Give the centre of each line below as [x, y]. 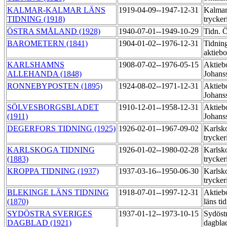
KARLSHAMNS [36, 65]
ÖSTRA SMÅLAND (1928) [54, 31]
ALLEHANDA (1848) [44, 74]
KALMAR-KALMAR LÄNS [56, 10]
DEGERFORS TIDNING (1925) [61, 129]
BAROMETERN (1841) [47, 44]
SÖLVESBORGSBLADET [53, 107]
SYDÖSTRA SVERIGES [50, 214]
